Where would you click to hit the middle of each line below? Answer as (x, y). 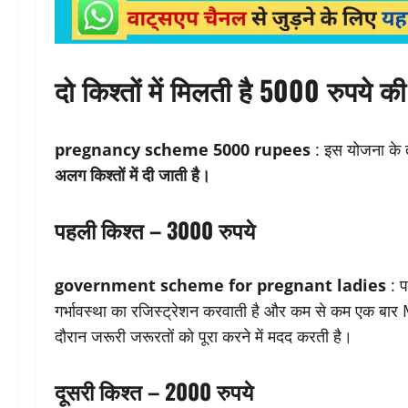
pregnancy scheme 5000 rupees (183, 150)
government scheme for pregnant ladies (220, 286)
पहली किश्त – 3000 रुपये (155, 230)
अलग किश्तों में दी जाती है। (133, 175)
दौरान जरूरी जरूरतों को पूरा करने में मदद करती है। (204, 337)
